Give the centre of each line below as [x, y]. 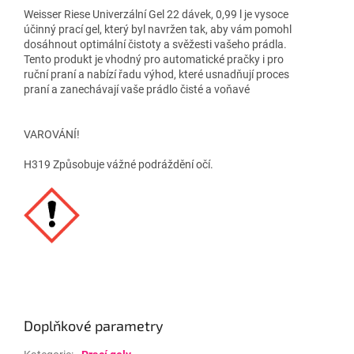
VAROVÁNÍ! [52, 134]
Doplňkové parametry [94, 325]
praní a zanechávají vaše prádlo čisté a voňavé [137, 89]
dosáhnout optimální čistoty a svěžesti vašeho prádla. [155, 44]
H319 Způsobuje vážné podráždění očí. [119, 164]
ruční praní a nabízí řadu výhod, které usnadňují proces [156, 74]
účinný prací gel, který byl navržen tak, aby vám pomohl [158, 29]
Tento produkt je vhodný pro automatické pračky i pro [154, 59]
